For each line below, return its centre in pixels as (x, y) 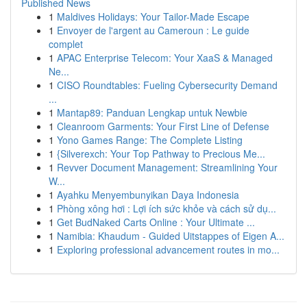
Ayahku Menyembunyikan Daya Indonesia (148, 195)
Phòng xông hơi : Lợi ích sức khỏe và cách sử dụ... (167, 208)
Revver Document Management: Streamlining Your (167, 167)
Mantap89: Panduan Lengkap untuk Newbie (152, 112)
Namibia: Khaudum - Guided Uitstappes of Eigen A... (171, 236)
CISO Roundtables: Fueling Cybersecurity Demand (167, 85)
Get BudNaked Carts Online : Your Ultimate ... (156, 222)
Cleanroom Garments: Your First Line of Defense (163, 126)
